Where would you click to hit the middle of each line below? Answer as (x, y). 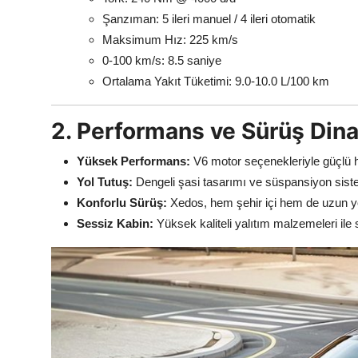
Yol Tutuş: (105, 182)
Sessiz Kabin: (115, 224)
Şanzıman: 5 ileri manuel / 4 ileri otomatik (209, 19)
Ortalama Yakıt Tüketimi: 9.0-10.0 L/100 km (216, 82)
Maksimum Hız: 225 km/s (170, 40)
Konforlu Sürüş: (122, 203)
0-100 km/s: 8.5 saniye (162, 61)
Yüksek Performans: (133, 161)
